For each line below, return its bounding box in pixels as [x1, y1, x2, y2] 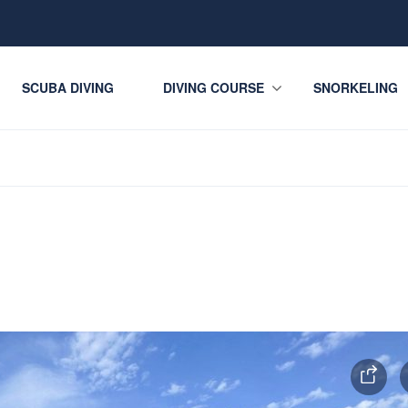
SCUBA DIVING [21, 78, 114, 97]
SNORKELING [312, 78, 398, 97]
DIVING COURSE [162, 78, 264, 97]
